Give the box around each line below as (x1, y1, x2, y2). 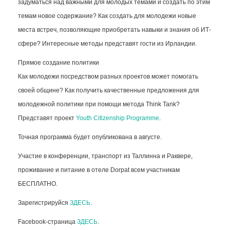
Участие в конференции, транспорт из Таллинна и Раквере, (18, 152, 193, 160)
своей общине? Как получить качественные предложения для (18, 86, 199, 94)
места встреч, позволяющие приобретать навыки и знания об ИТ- (18, 26, 211, 33)
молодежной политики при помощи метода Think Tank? (18, 100, 180, 108)
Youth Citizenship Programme (76, 114, 159, 122)
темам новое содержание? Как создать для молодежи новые (18, 12, 196, 20)
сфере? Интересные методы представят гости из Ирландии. (18, 40, 197, 47)
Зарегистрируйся (18, 199, 70, 206)
